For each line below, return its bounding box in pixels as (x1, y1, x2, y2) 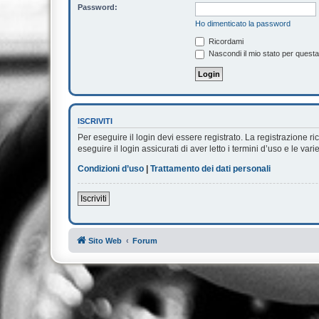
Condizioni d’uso (78, 164, 144, 174)
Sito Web (88, 236, 122, 246)
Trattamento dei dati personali (150, 164, 271, 174)
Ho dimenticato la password (195, 19, 291, 28)
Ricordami (206, 36, 244, 46)
